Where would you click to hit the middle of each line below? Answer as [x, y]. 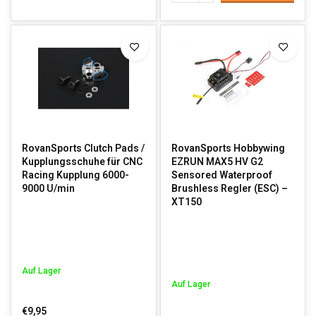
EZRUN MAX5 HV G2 [217, 162]
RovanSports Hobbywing [228, 148]
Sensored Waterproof [221, 175]
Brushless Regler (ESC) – [229, 189]
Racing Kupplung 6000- [75, 175]
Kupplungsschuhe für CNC [82, 162]
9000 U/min [48, 189]
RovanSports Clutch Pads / [83, 148]
